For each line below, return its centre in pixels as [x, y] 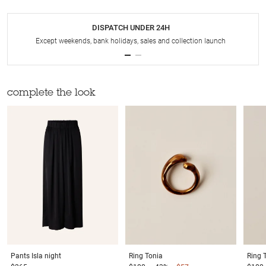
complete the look [51, 94]
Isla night [46, 256]
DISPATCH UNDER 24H [131, 28]
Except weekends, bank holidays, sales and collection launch [131, 41]
